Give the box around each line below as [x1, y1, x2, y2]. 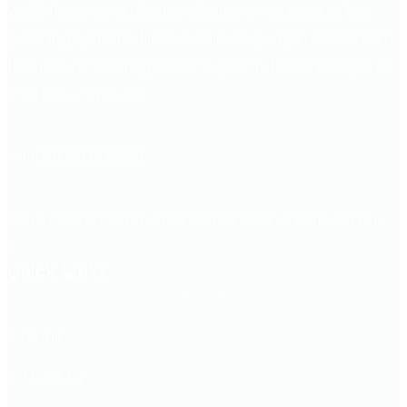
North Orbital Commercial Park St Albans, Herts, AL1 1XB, [7, 209, 381, 231]
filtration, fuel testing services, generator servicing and [7, 55, 389, 76]
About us [21, 366, 84, 388]
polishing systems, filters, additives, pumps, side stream [7, 27, 393, 49]
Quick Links [7, 259, 108, 282]
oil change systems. [7, 82, 147, 104]
